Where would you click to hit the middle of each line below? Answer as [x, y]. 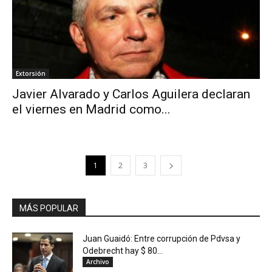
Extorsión [31, 73]
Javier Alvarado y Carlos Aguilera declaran [131, 94]
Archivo [98, 261]
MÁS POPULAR [49, 208]
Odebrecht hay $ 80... [123, 250]
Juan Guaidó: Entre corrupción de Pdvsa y [161, 238]
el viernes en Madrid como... [91, 109]
